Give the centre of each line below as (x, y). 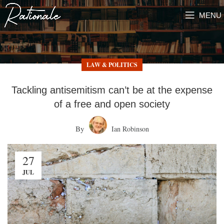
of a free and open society (112, 104)
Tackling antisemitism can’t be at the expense (112, 90)
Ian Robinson (130, 129)
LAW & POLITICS (112, 65)
